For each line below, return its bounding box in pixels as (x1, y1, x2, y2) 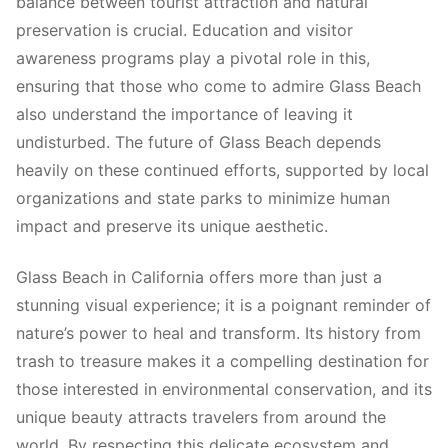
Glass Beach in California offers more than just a (16, 266, 382, 287)
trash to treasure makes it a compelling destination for (16, 350, 429, 371)
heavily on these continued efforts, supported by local (16, 160, 429, 181)
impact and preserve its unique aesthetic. (16, 216, 328, 237)
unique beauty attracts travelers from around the (16, 406, 386, 427)
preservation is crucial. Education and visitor (16, 20, 353, 41)
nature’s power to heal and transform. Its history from (16, 322, 421, 343)
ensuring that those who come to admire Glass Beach (16, 76, 421, 97)
